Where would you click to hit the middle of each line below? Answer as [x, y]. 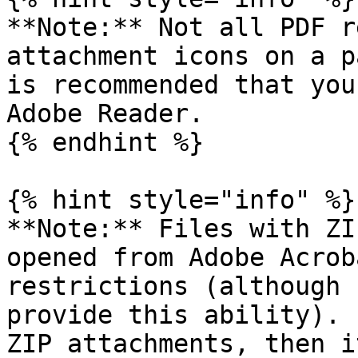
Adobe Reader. [105, 113]
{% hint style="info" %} [181, 200]
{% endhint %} [105, 142]
